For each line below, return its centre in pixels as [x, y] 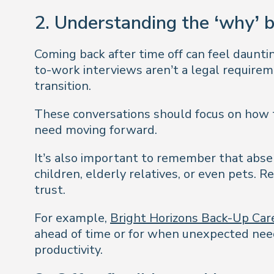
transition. [63, 86]
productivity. [68, 250]
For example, [72, 218]
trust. [50, 190]
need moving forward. [96, 130]
